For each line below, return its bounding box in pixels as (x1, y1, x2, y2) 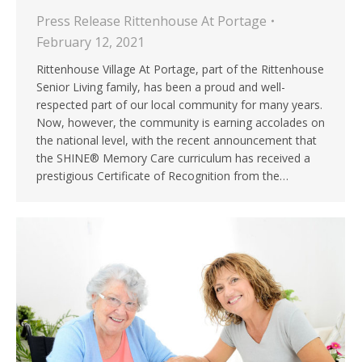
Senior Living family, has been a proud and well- (36, 79, 285, 95)
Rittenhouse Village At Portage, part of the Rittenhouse (36, 61, 324, 78)
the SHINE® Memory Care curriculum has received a (36, 150, 310, 166)
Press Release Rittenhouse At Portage (36, 12, 267, 31)
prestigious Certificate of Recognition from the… (36, 168, 288, 184)
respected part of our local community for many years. (36, 97, 322, 113)
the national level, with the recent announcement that (36, 133, 317, 149)
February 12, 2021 (36, 33, 145, 52)
